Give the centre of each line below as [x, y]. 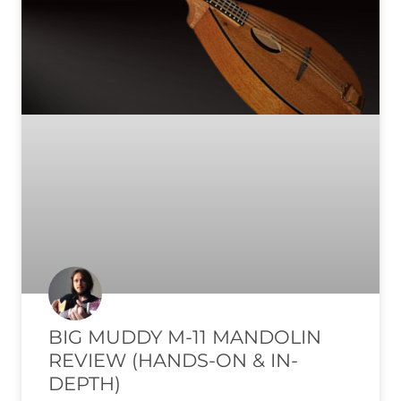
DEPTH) [85, 383]
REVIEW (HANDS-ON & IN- [173, 360]
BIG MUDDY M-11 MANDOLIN [185, 337]
